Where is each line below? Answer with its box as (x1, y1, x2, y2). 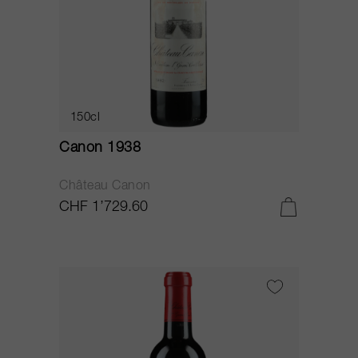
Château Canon (59, 181, 151, 193)
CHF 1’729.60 (59, 201, 148, 215)
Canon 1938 (59, 141, 141, 156)
